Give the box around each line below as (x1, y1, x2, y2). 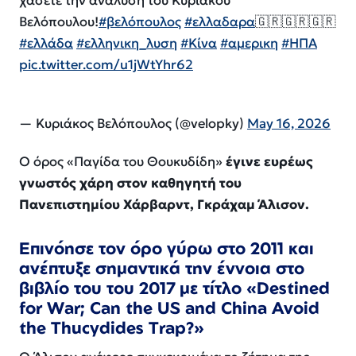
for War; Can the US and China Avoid (19, 297, 319, 319)
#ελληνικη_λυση (76, 35, 177, 52)
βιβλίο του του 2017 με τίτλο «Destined (19, 277, 330, 299)
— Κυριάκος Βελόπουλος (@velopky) (19, 114, 247, 132)
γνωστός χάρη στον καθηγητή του (19, 174, 242, 192)
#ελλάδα (19, 35, 73, 52)
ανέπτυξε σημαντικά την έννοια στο (19, 257, 304, 279)
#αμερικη (220, 35, 278, 52)
